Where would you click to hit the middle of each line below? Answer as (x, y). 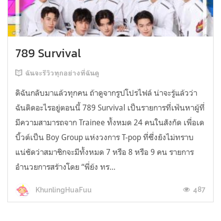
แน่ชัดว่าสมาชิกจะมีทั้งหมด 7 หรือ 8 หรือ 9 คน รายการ (105, 152)
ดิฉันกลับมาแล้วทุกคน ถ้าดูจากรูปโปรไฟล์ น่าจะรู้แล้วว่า (106, 93)
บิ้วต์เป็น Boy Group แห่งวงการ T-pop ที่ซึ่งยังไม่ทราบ (105, 137)
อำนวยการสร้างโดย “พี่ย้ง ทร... (65, 167)
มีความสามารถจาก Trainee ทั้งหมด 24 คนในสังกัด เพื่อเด (110, 123)
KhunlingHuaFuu (63, 190)
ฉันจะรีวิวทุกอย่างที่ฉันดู (62, 73)
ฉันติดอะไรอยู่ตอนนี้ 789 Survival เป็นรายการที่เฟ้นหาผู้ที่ (110, 108)
